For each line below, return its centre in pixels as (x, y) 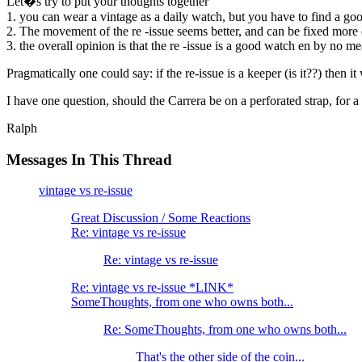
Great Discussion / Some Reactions (161, 218)
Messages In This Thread (89, 159)
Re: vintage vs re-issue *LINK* (152, 288)
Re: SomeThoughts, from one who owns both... (225, 330)
